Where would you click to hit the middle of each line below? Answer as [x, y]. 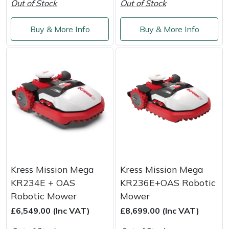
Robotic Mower [44, 196]
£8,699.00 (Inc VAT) [160, 210]
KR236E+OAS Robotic [168, 182]
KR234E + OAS [43, 182]
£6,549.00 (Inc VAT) [50, 210]
